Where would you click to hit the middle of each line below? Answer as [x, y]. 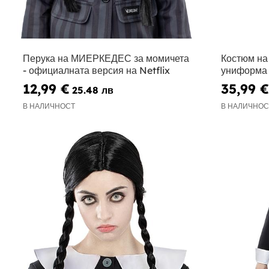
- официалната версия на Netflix [96, 71]
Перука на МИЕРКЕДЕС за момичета [106, 59]
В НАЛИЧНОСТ [49, 106]
